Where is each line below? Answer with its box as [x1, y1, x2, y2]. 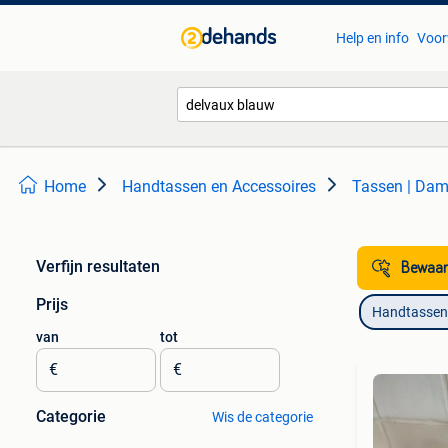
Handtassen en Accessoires [122, 177, 316, 196]
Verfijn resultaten [36, 257, 160, 276]
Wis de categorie [211, 409, 313, 425]
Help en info [335, 30, 409, 46]
